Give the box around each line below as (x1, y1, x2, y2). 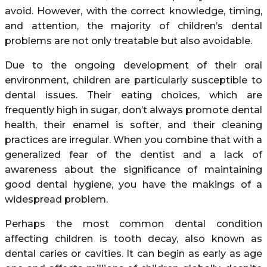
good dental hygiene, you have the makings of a (5, 178, 262, 190)
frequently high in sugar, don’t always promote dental (5, 104, 262, 116)
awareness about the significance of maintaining (5, 163, 262, 175)
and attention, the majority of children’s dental (5, 20, 262, 32)
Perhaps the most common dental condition (5, 218, 262, 229)
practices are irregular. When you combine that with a (5, 133, 262, 145)
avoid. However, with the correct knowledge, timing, (5, 5, 262, 17)
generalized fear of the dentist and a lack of (5, 148, 262, 160)
